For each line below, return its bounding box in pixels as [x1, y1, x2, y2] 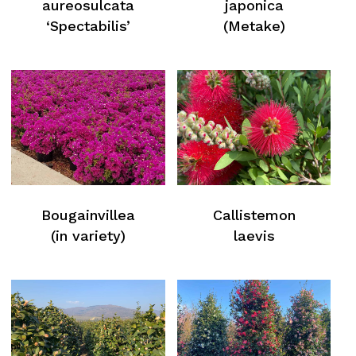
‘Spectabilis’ [45, 17, 130, 34]
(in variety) [50, 226, 126, 244]
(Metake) [222, 17, 285, 34]
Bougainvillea [41, 206, 135, 223]
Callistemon [212, 206, 296, 223]
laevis [233, 226, 275, 244]
